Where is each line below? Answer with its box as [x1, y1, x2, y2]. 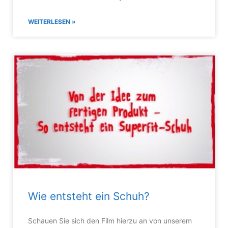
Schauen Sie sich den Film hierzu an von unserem [28, 216, 192, 225]
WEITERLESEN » [28, 18, 76, 26]
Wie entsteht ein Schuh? [28, 190, 150, 203]
